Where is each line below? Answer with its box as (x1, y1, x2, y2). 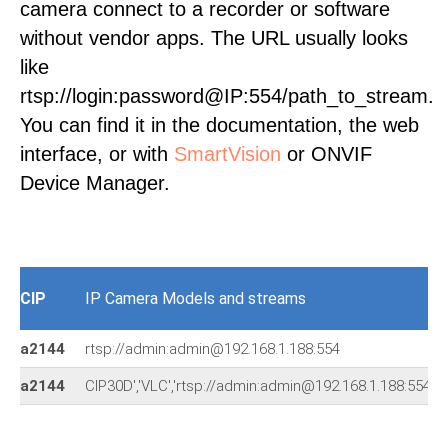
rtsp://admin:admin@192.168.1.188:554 (85, 340, 340, 358)
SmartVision (174, 143, 281, 165)
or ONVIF (281, 143, 372, 165)
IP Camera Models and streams (85, 289, 306, 308)
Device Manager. (20, 172, 170, 194)
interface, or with (20, 143, 174, 165)
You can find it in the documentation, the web (20, 114, 419, 136)
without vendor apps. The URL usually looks (20, 27, 408, 49)
